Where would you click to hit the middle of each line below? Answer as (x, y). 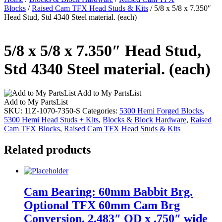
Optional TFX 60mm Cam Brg (102, 205)
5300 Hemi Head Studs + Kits (51, 119)
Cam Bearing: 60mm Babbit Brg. (108, 192)
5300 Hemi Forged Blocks (161, 111)
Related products (47, 149)
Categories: (101, 111)
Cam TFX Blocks (32, 128)
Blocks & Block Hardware (144, 119)
